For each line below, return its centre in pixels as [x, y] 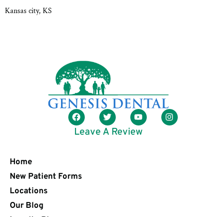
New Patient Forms [46, 177]
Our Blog [27, 206]
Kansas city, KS [28, 11]
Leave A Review [108, 132]
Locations [29, 191]
